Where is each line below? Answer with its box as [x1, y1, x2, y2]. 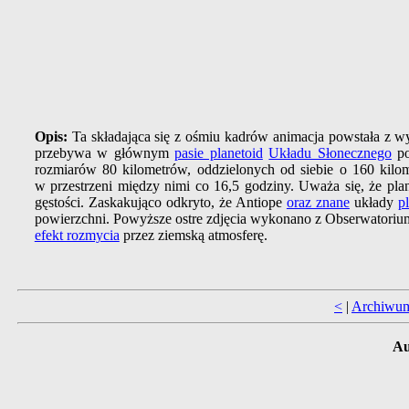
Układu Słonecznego [268, 145, 392, 162]
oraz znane [286, 194, 350, 211]
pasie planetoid [174, 145, 263, 162]
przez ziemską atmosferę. [119, 227, 267, 244]
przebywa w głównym [34, 145, 175, 162]
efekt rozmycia [34, 227, 120, 244]
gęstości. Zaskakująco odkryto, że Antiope [34, 194, 287, 211]
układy [349, 194, 398, 211]
